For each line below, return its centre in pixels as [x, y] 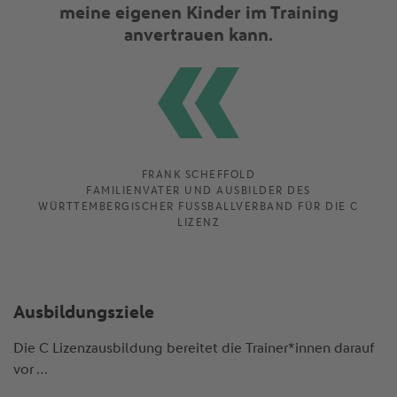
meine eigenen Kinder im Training [198, 13]
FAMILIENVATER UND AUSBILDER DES [198, 191]
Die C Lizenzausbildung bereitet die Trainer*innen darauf [193, 348]
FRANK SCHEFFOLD [198, 175]
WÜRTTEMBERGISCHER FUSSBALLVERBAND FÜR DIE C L [198, 207]
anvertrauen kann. [198, 35]
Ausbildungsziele [83, 312]
